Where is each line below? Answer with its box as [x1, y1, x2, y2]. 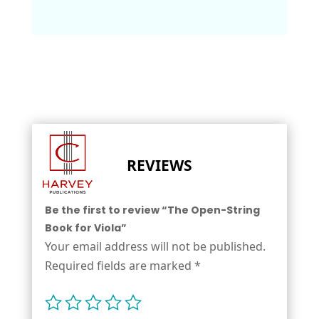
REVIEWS [126, 155, 192, 175]
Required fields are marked [44, 257, 194, 273]
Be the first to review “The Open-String [44, 202, 260, 217]
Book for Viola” [44, 220, 127, 235]
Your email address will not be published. [44, 238, 266, 254]
